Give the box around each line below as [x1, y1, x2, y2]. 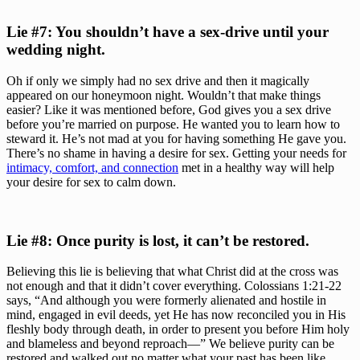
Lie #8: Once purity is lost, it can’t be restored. [6, 231, 309, 249]
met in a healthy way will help [178, 160, 334, 174]
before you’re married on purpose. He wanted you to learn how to [6, 117, 340, 131]
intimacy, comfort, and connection [6, 160, 178, 174]
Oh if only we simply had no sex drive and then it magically [6, 73, 309, 88]
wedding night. [6, 41, 109, 59]
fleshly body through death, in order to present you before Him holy [6, 322, 350, 337]
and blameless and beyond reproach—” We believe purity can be [6, 337, 334, 351]
